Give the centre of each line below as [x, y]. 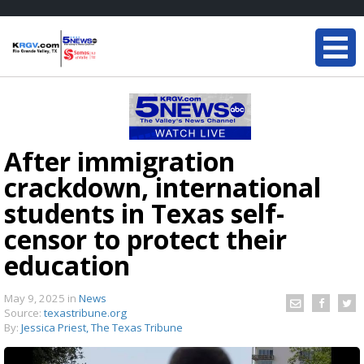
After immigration [119, 161]
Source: [24, 313]
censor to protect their [145, 239]
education [67, 265]
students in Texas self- [144, 213]
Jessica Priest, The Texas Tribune [102, 327]
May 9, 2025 [36, 298]
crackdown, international [162, 187]
